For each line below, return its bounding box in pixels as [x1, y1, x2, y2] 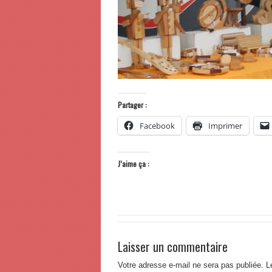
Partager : [118, 100, 147, 110]
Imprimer [208, 120, 242, 131]
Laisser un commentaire [118, 237, 228, 256]
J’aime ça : [118, 158, 149, 169]
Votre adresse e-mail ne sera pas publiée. [118, 260, 263, 270]
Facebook [140, 120, 175, 131]
